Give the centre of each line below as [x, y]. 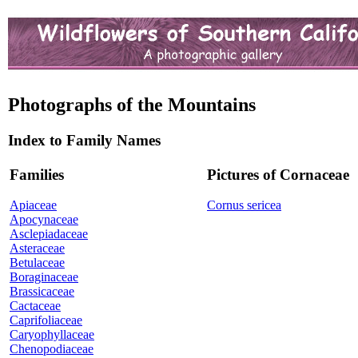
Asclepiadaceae [49, 234]
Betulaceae [37, 263]
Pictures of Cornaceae [278, 174]
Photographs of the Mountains [132, 105]
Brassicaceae [42, 292]
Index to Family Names [84, 140]
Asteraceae [37, 249]
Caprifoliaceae [46, 320]
